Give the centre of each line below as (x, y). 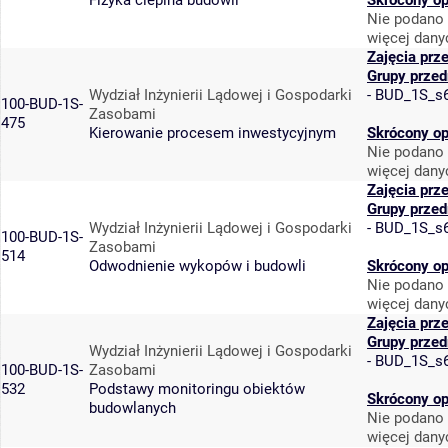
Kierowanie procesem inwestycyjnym (212, 133)
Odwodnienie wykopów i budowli (197, 266)
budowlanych (132, 408)
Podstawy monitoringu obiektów (197, 389)
